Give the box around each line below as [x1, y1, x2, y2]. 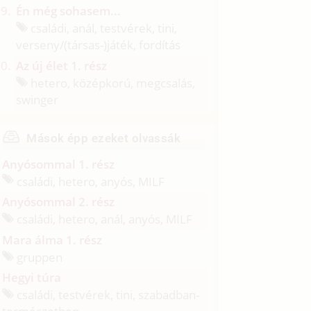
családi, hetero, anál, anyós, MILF [14, 210, 193, 227]
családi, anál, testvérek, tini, [28, 19, 178, 36]
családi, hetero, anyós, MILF [14, 173, 165, 190]
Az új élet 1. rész [16, 57, 108, 74]
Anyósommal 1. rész [2, 155, 115, 172]
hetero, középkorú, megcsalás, [28, 74, 196, 91]
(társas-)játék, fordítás [64, 36, 181, 53]
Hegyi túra [2, 269, 62, 286]
